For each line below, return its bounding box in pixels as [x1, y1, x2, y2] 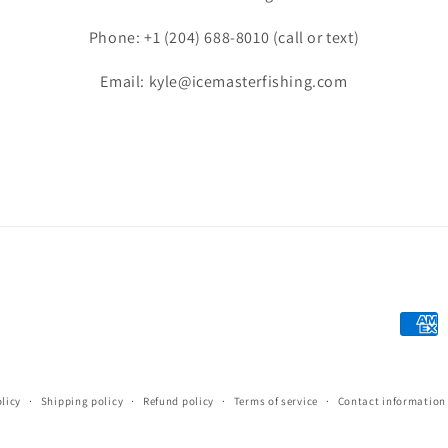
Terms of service [233, 394, 318, 408]
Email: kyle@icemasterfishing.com [100, 71, 348, 92]
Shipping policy [40, 394, 124, 408]
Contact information [337, 394, 446, 408]
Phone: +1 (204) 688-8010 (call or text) [88, 27, 360, 48]
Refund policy [142, 394, 215, 408]
